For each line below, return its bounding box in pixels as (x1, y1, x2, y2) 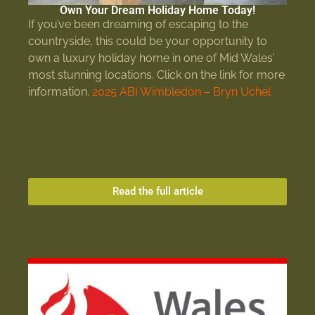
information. (28, 84, 92, 98)
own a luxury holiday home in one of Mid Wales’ (28, 51, 274, 65)
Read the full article (112, 184, 203, 198)
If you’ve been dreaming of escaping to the (28, 17, 248, 31)
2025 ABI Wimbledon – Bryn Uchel (92, 84, 271, 98)
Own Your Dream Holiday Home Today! (60, 3, 255, 17)
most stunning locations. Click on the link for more (28, 67, 285, 82)
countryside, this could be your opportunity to (28, 34, 267, 48)
